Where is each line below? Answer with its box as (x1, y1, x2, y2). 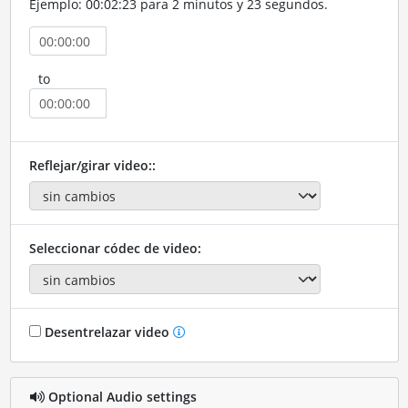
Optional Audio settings (44, 388, 197, 406)
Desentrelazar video (40, 322, 173, 341)
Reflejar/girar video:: (28, 156, 156, 174)
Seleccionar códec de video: (28, 240, 201, 258)
